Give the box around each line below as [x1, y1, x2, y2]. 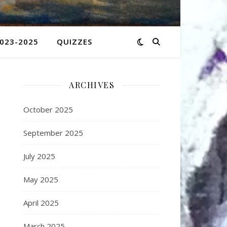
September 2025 [23, 128, 83, 138]
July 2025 [23, 151, 55, 161]
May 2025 [23, 174, 58, 184]
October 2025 [23, 104, 73, 115]
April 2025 [23, 198, 59, 208]
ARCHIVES [69, 80, 115, 90]
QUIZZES [57, 36, 92, 47]
